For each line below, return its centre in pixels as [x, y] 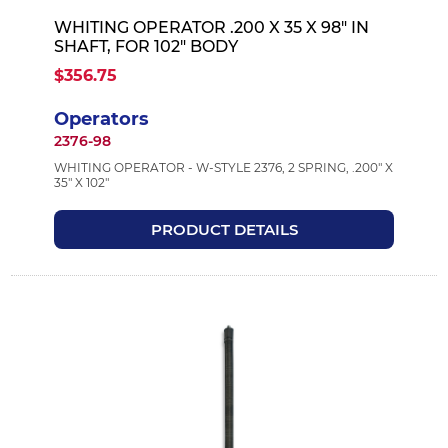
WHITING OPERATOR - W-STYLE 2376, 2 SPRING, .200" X [223, 167]
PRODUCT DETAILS [224, 229]
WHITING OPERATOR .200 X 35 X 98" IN [211, 27]
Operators [101, 118]
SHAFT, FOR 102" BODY [145, 46]
